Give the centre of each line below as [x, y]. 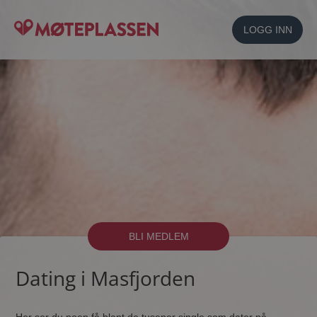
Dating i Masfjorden [106, 278]
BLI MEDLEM [158, 236]
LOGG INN [267, 30]
